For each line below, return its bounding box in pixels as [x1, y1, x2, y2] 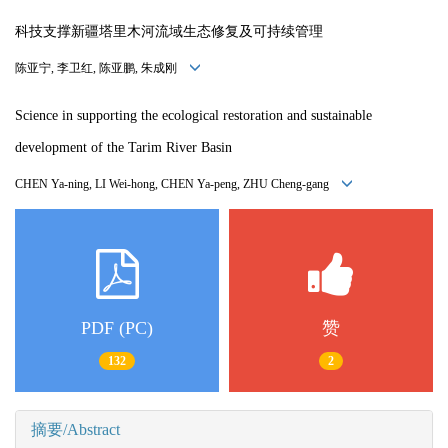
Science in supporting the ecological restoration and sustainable [15, 108, 372, 124]
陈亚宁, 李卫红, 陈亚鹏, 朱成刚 [15, 61, 189, 76]
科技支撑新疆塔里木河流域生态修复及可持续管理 [15, 23, 323, 39]
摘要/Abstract [31, 421, 120, 439]
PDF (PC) [81, 318, 153, 339]
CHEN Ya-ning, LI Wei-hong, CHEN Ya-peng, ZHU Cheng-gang [15, 177, 341, 192]
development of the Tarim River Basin [15, 140, 232, 156]
